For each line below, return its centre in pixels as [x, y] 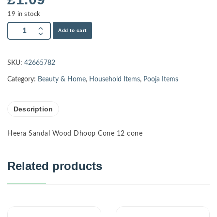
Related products [55, 166]
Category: [23, 79]
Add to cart [72, 30]
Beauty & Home [62, 79]
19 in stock [24, 14]
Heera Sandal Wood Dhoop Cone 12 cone [75, 133]
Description [33, 109]
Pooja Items [161, 79]
